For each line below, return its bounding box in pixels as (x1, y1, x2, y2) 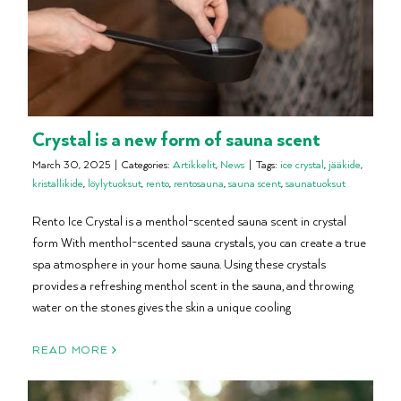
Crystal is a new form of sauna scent (32, 125, 320, 152)
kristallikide (32, 175, 83, 192)
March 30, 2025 (32, 157, 110, 173)
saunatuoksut (286, 175, 346, 192)
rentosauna (174, 175, 224, 192)
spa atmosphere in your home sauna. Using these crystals (32, 255, 326, 273)
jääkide (328, 157, 361, 173)
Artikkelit (173, 157, 216, 173)
